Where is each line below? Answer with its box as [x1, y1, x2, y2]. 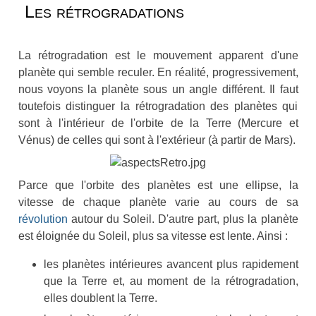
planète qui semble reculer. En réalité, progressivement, [18, 66, 298, 78]
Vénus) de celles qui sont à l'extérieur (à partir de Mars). [18, 133, 296, 146]
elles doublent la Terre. [43, 292, 157, 305]
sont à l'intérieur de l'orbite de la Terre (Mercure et [18, 116, 298, 129]
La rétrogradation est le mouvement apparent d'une [18, 49, 298, 61]
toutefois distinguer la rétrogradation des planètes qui [18, 99, 298, 112]
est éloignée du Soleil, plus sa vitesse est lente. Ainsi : [18, 230, 288, 243]
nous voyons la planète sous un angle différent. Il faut [18, 83, 298, 95]
